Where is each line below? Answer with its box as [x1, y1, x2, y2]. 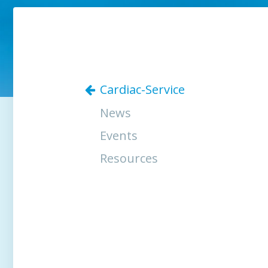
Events [100, 127, 138, 144]
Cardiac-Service [100, 81, 185, 98]
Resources [100, 150, 158, 166]
